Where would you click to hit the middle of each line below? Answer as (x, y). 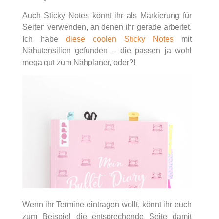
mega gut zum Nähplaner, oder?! (79, 63)
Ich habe (44, 39)
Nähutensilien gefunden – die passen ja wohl (107, 51)
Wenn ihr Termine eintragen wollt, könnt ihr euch (107, 204)
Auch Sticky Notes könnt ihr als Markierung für (107, 16)
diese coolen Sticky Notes (120, 39)
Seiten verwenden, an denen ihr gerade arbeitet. (107, 27)
